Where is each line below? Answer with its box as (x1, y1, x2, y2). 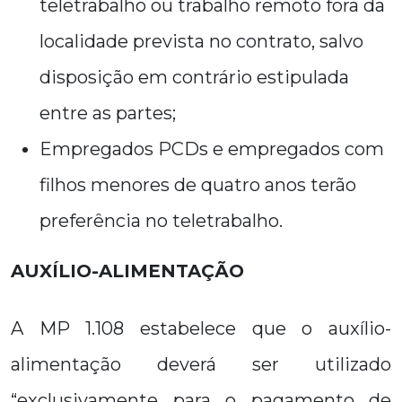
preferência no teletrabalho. (39, 210, 283, 232)
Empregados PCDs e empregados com (39, 138, 384, 160)
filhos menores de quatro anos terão (39, 174, 356, 196)
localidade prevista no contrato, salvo (39, 31, 363, 52)
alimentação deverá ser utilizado (11, 354, 391, 375)
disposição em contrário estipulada (39, 66, 349, 88)
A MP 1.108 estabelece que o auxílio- (11, 318, 391, 339)
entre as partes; (39, 102, 176, 124)
